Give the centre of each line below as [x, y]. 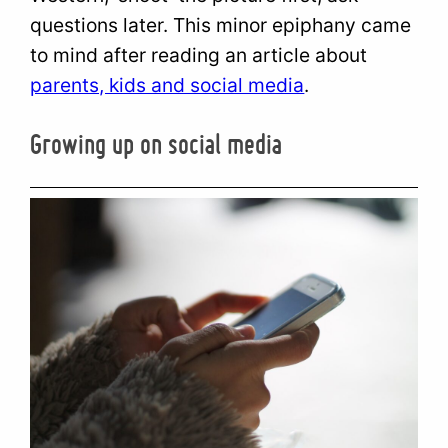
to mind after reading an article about [199, 54]
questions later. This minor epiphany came [221, 24]
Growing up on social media [156, 143]
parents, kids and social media [167, 84]
